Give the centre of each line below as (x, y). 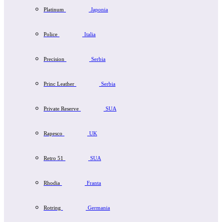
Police (51, 34)
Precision (54, 59)
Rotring (52, 208)
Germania (99, 208)
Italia (90, 34)
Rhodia (52, 183)
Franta (94, 183)
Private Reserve (61, 109)
